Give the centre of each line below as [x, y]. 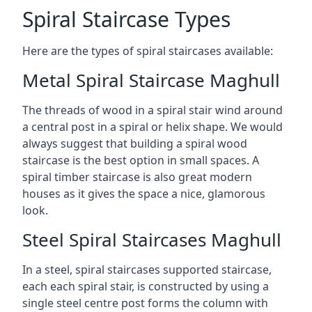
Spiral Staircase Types [126, 19]
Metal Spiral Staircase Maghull [151, 80]
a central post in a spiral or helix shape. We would [153, 127]
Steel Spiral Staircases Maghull [152, 240]
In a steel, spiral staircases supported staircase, [147, 270]
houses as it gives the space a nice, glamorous [144, 194]
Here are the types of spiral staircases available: [148, 51]
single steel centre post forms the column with [145, 303]
